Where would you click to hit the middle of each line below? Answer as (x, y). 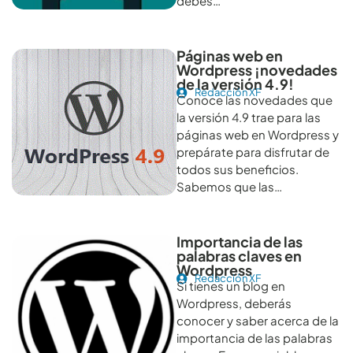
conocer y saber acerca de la (258, 321)
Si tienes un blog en (231, 286)
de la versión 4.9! (235, 84)
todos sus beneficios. (238, 169)
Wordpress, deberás (234, 303)
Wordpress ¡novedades (257, 70)
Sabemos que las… (229, 187)
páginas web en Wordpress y (258, 135)
